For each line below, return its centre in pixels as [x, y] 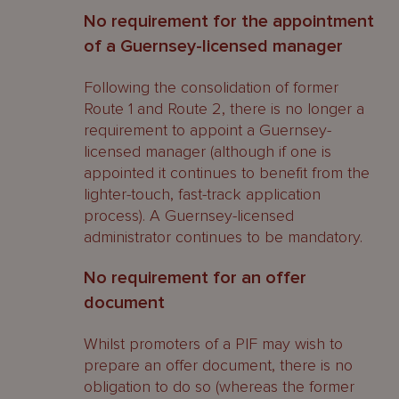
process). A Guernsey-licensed [189, 216]
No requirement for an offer [195, 278]
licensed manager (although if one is [208, 151]
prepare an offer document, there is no [218, 365]
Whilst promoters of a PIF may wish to [213, 344]
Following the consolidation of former [211, 87]
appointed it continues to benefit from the [227, 173]
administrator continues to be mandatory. [223, 237]
